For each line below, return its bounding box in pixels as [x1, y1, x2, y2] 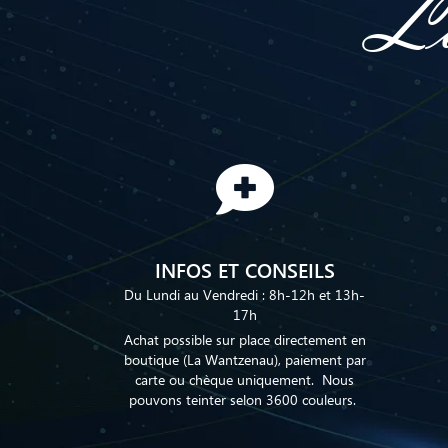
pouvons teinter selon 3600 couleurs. [129, 389, 360, 409]
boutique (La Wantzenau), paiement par [123, 349, 366, 369]
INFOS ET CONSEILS [154, 254, 335, 283]
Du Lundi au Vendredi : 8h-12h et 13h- [124, 284, 365, 304]
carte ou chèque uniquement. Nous [135, 369, 354, 389]
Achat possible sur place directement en [123, 329, 366, 349]
